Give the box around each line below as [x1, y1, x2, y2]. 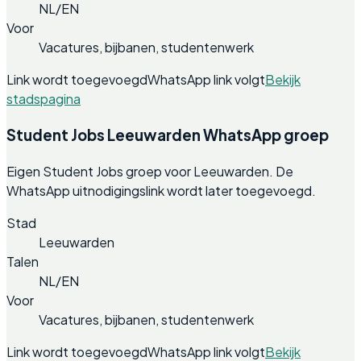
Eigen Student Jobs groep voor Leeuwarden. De [6, 162, 293, 180]
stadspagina [6, 90, 81, 108]
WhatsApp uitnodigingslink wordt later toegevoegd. [6, 181, 316, 199]
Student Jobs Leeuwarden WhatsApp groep [6, 126, 329, 145]
